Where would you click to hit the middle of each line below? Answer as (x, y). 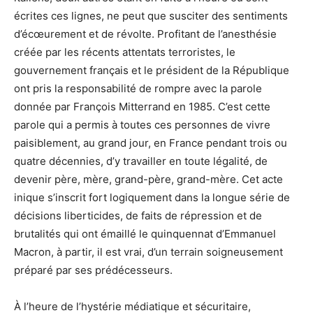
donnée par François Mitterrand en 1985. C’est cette (142, 106)
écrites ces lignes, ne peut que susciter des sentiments (151, 15)
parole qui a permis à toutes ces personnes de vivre (142, 124)
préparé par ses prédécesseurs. (93, 270)
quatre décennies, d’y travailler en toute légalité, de (141, 161)
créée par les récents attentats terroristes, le (125, 52)
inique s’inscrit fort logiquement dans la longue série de (152, 197)
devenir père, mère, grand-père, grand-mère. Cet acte (148, 179)
